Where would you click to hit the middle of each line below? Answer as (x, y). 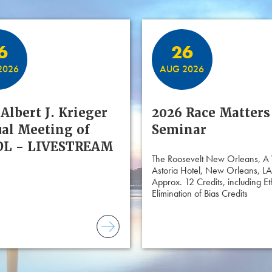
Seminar (179, 130)
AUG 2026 (182, 69)
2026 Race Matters (211, 113)
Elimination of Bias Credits (199, 193)
